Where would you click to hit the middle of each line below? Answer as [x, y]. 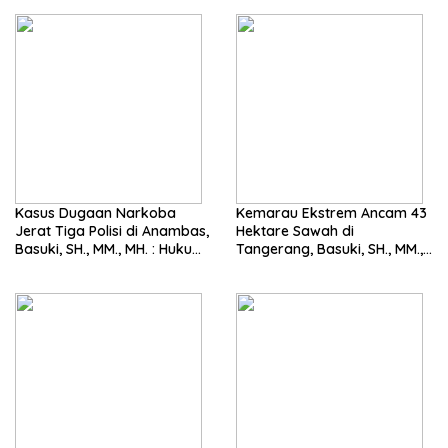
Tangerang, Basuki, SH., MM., [329, 248]
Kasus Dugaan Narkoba [95, 212]
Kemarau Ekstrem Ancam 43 [331, 212]
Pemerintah [274, 284]
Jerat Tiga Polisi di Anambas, [112, 230]
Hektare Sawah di [295, 230]
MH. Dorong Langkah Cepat [249, 266]
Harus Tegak [57, 266]
